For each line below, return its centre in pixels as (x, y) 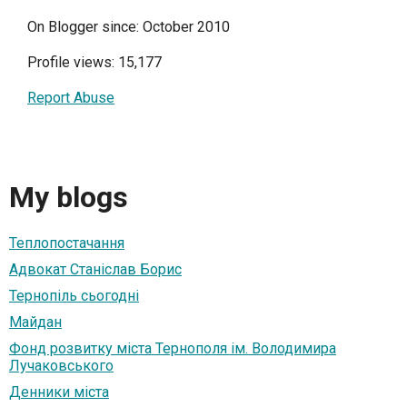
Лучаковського (61, 365)
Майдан (35, 322)
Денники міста (59, 392)
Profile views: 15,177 (94, 63)
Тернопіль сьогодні (74, 295)
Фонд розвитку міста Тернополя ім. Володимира (173, 348)
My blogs (69, 198)
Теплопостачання (67, 243)
